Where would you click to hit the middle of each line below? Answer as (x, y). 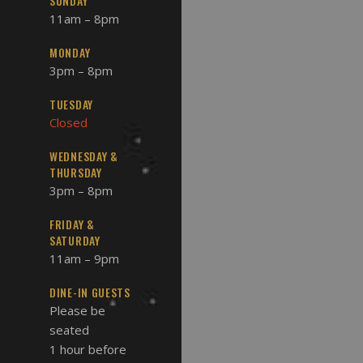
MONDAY (70, 53)
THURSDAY (76, 173)
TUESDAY (71, 105)
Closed (68, 123)
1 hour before (88, 350)
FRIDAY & (72, 224)
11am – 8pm (84, 19)
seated (69, 330)
